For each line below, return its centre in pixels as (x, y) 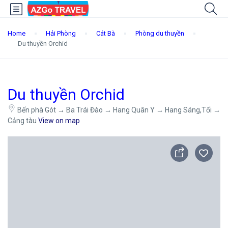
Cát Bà (106, 33)
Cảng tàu (23, 121)
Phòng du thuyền (160, 33)
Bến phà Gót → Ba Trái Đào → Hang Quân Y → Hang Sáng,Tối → (119, 110)
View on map (59, 121)
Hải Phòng (61, 33)
